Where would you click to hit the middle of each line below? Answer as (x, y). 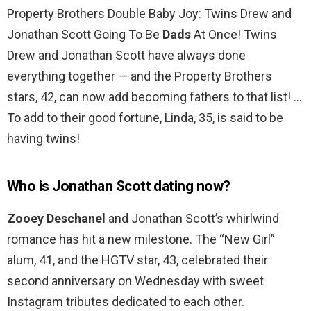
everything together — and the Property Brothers (140, 76)
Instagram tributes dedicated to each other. (126, 302)
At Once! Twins (234, 35)
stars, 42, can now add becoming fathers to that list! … (154, 97)
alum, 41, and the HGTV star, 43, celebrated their (137, 260)
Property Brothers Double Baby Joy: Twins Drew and (149, 14)
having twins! (43, 139)
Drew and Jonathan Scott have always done (126, 56)
